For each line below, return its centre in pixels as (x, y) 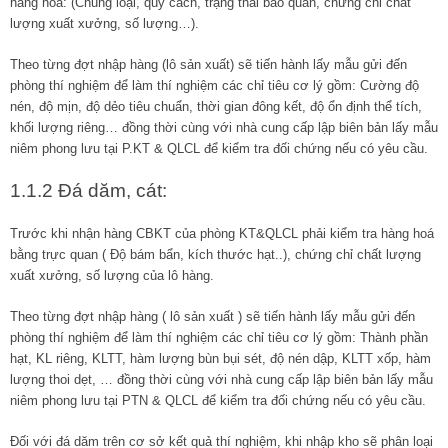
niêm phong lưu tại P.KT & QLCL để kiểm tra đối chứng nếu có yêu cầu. (219, 148)
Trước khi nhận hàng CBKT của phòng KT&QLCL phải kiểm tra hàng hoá (222, 233)
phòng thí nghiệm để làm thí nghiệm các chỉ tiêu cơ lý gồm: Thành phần (219, 337)
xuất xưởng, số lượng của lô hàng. (112, 275)
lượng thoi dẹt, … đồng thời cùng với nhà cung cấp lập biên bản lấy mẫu (221, 379)
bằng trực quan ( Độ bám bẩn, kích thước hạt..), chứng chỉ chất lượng (215, 254)
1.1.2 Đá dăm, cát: (88, 190)
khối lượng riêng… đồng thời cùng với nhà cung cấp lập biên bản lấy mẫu (224, 127)
